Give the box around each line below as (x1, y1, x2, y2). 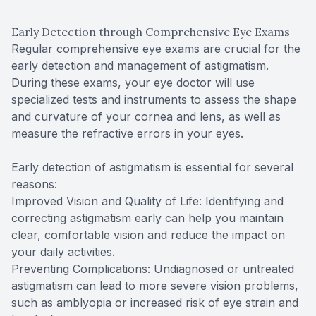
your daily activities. (11, 244, 115, 259)
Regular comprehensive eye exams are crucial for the (11, 41, 300, 56)
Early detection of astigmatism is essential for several (11, 159, 293, 174)
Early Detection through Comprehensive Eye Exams (11, 24, 290, 39)
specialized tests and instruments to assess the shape (11, 92, 296, 107)
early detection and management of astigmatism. (11, 58, 269, 73)
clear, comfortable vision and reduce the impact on (11, 227, 285, 242)
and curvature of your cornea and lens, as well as (11, 109, 281, 123)
